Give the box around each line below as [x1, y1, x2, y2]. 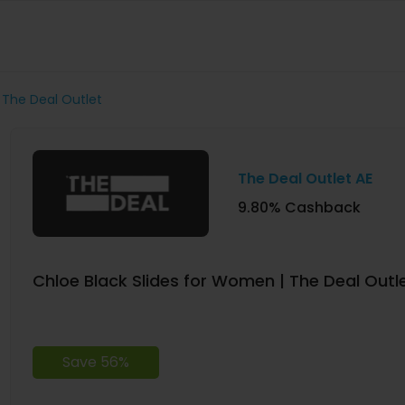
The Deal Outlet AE [237, 167, 372, 189]
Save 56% [61, 351, 129, 372]
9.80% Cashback [237, 196, 361, 218]
